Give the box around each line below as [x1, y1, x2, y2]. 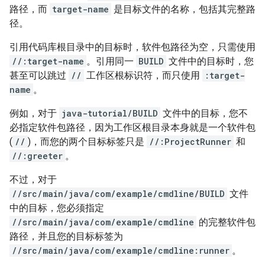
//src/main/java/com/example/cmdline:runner [12, 244, 230, 256]
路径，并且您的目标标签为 [9, 230, 123, 242]
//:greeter [12, 150, 63, 161]
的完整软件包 [196, 216, 256, 228]
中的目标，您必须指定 [9, 202, 104, 214]
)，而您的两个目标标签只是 [28, 135, 147, 147]
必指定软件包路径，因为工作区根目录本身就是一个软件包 [9, 121, 256, 133]
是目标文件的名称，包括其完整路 [111, 3, 256, 15]
